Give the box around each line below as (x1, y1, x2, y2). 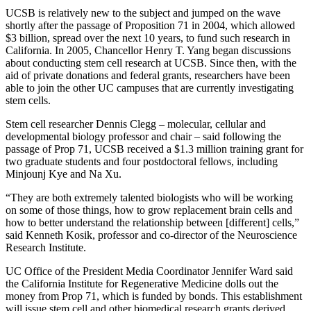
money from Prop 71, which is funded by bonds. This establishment (6, 289, 302, 302)
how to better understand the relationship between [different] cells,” (6, 216, 299, 228)
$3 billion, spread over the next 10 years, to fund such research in (6, 31, 290, 44)
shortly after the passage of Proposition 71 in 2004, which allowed (6, 19, 295, 31)
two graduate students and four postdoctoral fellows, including (6, 155, 278, 167)
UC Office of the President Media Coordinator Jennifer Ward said (6, 264, 293, 277)
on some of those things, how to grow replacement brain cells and (6, 203, 292, 216)
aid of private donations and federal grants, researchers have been (6, 69, 290, 81)
